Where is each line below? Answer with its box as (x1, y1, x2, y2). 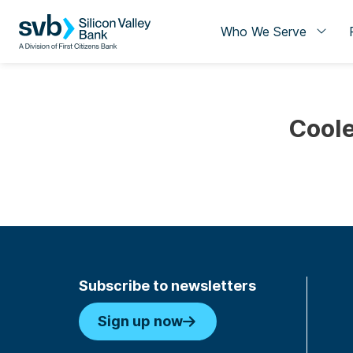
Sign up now (98, 313, 183, 329)
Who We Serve (220, 24, 307, 39)
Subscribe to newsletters (79, 277, 256, 294)
